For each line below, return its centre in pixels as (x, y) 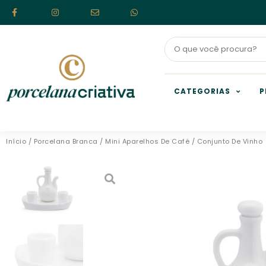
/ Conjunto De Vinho (226, 141)
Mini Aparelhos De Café (147, 141)
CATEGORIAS (202, 91)
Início (16, 141)
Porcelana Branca (66, 141)
